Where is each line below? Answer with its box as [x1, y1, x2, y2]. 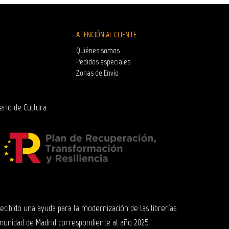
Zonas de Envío [76, 67, 119, 78]
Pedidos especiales [76, 56, 130, 66]
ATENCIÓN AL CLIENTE [76, 29, 136, 39]
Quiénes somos [76, 45, 120, 55]
